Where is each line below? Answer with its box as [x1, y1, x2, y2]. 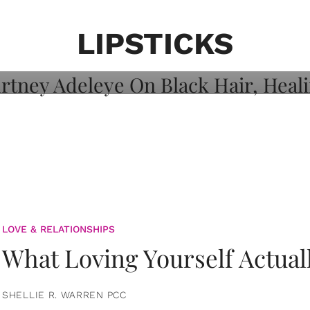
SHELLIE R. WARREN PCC [2, 289, 127, 300]
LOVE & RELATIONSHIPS [2, 223, 115, 235]
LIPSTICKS [77, 26, 233, 62]
